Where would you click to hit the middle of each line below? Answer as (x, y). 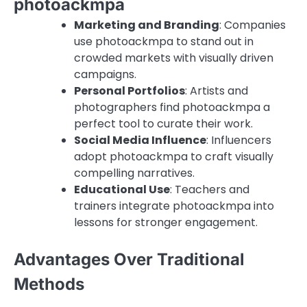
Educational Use (122, 190)
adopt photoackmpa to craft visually (174, 157)
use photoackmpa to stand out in (164, 42)
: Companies (253, 25)
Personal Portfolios (130, 91)
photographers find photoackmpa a (172, 108)
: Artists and (217, 91)
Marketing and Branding (147, 25)
